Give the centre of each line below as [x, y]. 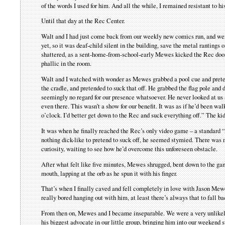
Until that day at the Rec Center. [83, 21]
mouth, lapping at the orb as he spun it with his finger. [109, 173]
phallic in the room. [67, 64]
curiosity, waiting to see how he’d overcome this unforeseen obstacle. [130, 148]
